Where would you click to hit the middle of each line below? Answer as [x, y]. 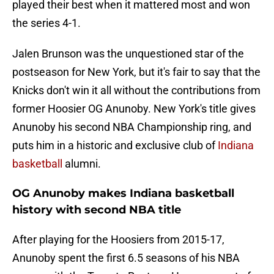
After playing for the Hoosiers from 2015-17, [118, 240]
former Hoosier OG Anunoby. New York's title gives [134, 109]
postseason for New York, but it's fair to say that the [136, 72]
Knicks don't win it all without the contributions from [136, 91]
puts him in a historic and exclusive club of [115, 146]
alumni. [82, 164]
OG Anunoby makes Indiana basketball [123, 194]
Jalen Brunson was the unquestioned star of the [128, 54]
